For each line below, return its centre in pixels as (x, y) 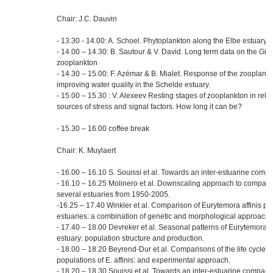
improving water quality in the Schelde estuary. (133, 85)
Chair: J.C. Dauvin (87, 19)
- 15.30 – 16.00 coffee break (103, 129)
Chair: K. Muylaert (86, 151)
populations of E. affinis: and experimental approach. (144, 260)
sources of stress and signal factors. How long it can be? (149, 107)
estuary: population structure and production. (130, 238)
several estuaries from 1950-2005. (113, 194)
